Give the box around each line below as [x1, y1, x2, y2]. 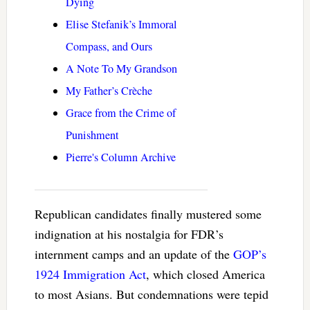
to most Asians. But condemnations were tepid [34, 286, 268, 303]
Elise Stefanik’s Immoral [65, 17, 177, 33]
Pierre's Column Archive [65, 149, 176, 165]
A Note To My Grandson [65, 61, 177, 77]
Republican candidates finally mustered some [34, 206, 262, 223]
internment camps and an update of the [34, 246, 230, 263]
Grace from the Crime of [65, 105, 176, 121]
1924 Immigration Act [34, 266, 146, 283]
